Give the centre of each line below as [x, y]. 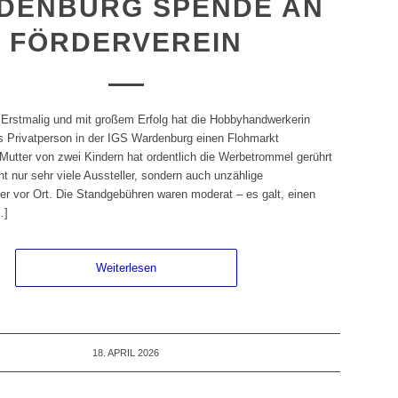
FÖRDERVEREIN [126, 43]
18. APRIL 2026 [126, 353]
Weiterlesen [126, 268]
